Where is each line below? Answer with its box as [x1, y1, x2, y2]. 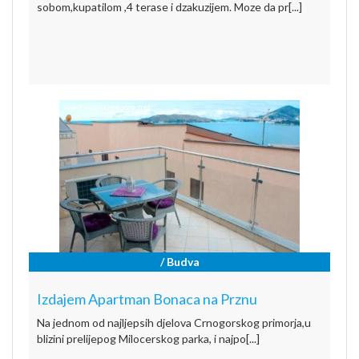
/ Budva [159, 254, 200, 268]
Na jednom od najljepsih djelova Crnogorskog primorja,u [37, 315, 311, 329]
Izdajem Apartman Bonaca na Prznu [37, 289, 257, 308]
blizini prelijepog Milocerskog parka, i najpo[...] [37, 331, 260, 345]
